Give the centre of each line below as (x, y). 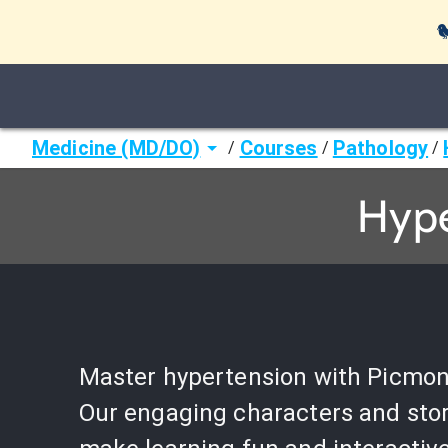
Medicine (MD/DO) (116, 148)
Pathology (380, 148)
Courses (278, 148)
